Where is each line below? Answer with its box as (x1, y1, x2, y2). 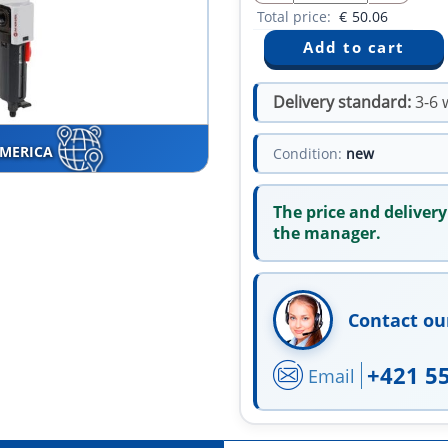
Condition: (273, 144, 342, 164)
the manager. (273, 222, 381, 245)
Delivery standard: (273, 91, 411, 114)
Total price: (257, 7, 335, 27)
